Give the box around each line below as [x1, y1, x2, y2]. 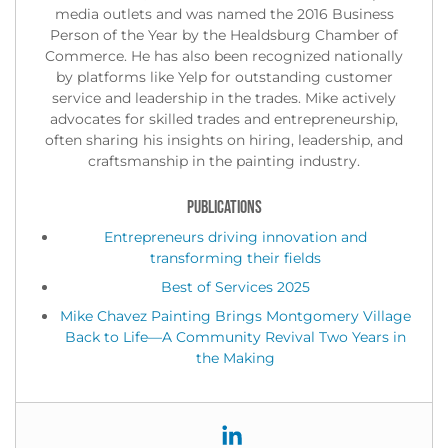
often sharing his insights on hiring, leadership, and [45, 130, 403, 149]
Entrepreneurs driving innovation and [103, 227, 367, 246]
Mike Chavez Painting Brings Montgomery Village [59, 306, 411, 325]
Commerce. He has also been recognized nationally [45, 46, 403, 65]
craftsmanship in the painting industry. [88, 151, 360, 170]
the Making [195, 348, 275, 367]
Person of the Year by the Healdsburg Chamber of [50, 25, 398, 44]
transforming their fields [149, 248, 321, 267]
